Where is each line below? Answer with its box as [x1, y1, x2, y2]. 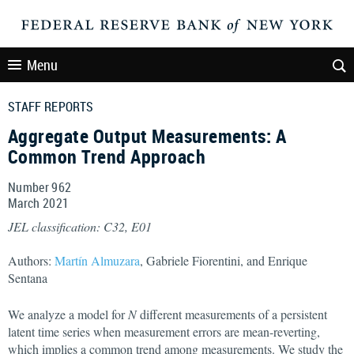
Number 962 [8, 179, 72, 196]
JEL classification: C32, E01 [8, 218, 152, 235]
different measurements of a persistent [137, 306, 327, 322]
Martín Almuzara [55, 252, 140, 269]
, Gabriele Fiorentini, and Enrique [140, 252, 307, 269]
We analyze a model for [8, 306, 128, 322]
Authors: [8, 252, 55, 269]
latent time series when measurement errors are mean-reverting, [8, 323, 320, 340]
